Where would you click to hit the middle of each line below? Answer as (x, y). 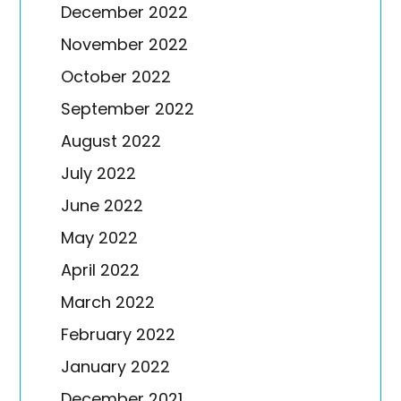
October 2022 (116, 77)
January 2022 (116, 367)
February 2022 (119, 335)
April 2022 (101, 270)
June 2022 (102, 206)
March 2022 (108, 303)
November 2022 (125, 45)
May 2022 (100, 238)
